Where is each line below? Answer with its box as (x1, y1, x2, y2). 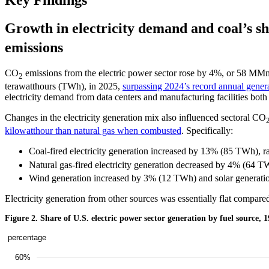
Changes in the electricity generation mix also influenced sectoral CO (5, 112, 266, 123)
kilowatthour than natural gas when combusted (5, 125, 181, 136)
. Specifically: (181, 125, 233, 136)
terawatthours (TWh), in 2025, (5, 81, 122, 92)
